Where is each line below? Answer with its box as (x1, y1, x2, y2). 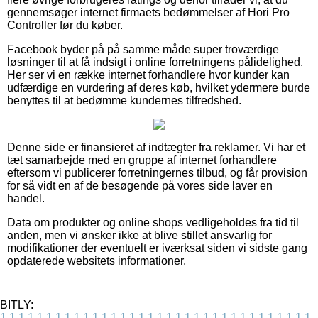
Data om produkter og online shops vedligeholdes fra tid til (7, 216, 299, 229)
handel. (7, 192, 45, 204)
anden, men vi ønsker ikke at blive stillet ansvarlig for (7, 229, 272, 241)
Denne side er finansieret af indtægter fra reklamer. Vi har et (7, 141, 305, 153)
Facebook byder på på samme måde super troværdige (7, 43, 279, 55)
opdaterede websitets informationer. (7, 254, 186, 267)
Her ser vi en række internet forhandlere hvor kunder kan (7, 68, 290, 81)
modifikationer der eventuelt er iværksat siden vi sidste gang (7, 241, 307, 254)
